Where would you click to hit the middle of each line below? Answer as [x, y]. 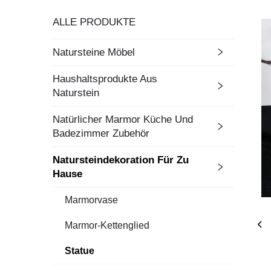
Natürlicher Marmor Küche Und [123, 119]
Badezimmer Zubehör [101, 133]
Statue [80, 250]
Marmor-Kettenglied [107, 225]
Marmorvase [91, 200]
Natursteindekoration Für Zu [121, 160]
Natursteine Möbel [94, 52]
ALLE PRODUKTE [94, 22]
